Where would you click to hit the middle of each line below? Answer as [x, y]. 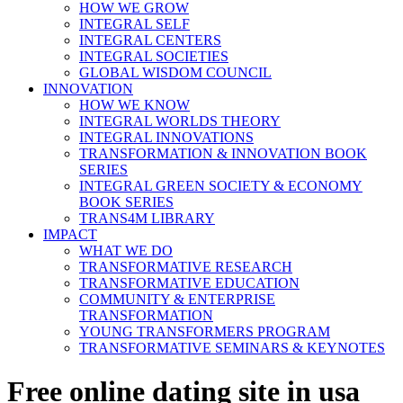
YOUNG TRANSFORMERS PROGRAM [205, 331]
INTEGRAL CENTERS [150, 40]
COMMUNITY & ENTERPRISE [177, 299]
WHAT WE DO [126, 251]
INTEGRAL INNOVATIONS [166, 137]
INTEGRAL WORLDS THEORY [180, 121]
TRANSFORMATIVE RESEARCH [186, 267]
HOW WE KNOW [134, 105]
